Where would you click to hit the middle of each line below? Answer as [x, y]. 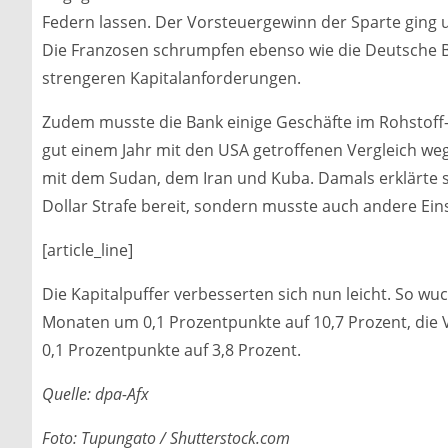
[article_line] [87, 249]
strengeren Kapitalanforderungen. [171, 77]
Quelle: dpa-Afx [95, 393]
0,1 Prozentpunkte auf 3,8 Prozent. [171, 349]
